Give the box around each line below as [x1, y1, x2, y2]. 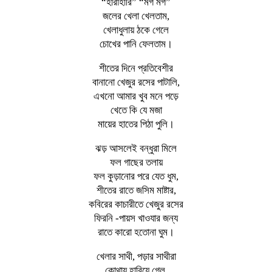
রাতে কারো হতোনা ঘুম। [98, 226, 174, 238]
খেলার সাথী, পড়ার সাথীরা [96, 250, 176, 262]
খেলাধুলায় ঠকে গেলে [103, 24, 169, 36]
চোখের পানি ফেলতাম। [100, 38, 172, 50]
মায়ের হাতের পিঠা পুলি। [98, 118, 174, 130]
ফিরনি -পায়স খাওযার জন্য [94, 212, 178, 224]
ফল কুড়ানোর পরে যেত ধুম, [93, 170, 178, 182]
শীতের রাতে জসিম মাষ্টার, [96, 184, 176, 196]
